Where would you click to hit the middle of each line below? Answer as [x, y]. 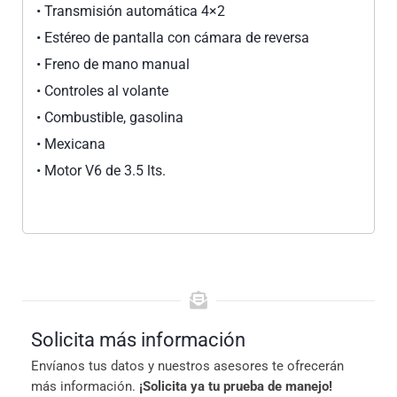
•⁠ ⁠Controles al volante [102, 91]
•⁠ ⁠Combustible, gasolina [110, 117]
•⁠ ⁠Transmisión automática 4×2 [131, 11]
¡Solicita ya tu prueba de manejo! [236, 386]
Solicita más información [138, 339]
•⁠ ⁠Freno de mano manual [113, 64]
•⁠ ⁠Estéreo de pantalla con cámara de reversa [173, 38]
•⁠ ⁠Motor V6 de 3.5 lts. [101, 171]
